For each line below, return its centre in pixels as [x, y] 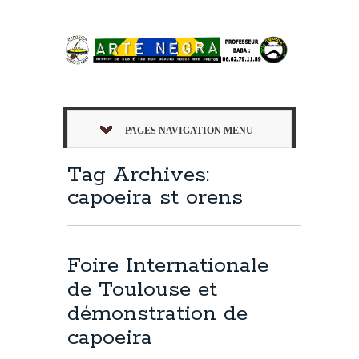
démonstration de [157, 313]
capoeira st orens [155, 197]
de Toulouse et [142, 289]
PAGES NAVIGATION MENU [189, 130]
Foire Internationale [168, 265]
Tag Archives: [138, 175]
